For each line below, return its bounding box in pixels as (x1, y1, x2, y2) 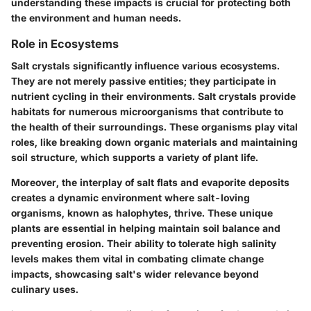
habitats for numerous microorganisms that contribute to (11, 106, 283, 118)
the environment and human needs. (11, 12, 181, 24)
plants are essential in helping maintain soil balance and (11, 222, 280, 235)
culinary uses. (11, 283, 78, 296)
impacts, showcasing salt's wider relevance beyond (11, 268, 259, 280)
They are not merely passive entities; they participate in (11, 75, 276, 87)
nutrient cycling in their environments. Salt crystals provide (11, 90, 296, 103)
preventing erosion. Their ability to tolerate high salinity (11, 237, 276, 250)
